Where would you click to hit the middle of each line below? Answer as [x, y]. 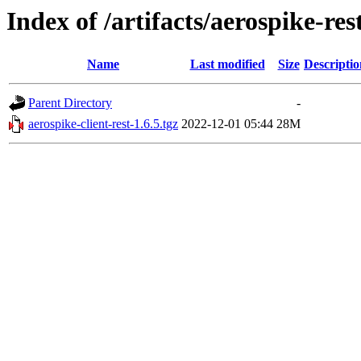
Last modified [227, 64]
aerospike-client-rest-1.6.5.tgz [103, 124]
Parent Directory [70, 103]
